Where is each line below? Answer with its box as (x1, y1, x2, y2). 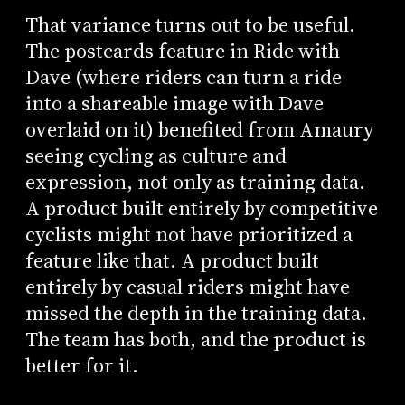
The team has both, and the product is (24, 325, 366, 354)
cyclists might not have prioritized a (24, 221, 353, 250)
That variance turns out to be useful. (24, 11, 355, 40)
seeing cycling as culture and (24, 142, 287, 171)
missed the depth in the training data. (24, 299, 367, 328)
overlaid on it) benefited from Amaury (24, 116, 373, 145)
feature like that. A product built (24, 247, 319, 276)
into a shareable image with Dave (24, 89, 324, 118)
